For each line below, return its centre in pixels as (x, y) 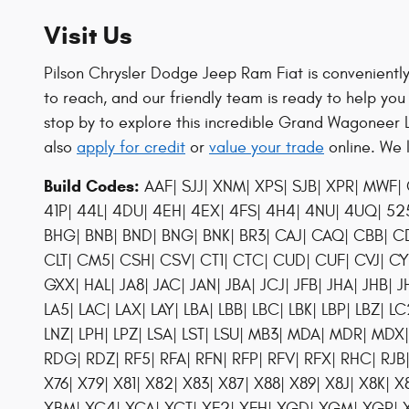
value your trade (267, 147)
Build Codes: (92, 186)
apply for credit (131, 147)
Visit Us (88, 36)
